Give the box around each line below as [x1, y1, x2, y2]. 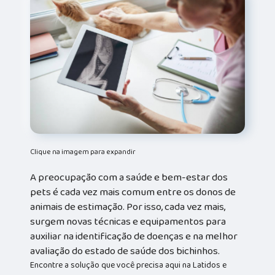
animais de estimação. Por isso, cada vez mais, [30, 198, 226, 215]
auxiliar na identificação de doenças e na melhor [30, 228, 238, 244]
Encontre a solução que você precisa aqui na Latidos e [30, 258, 227, 272]
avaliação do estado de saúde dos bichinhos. [30, 242, 220, 259]
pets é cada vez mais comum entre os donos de [30, 184, 236, 200]
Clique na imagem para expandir [30, 145, 136, 158]
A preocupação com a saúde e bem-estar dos [30, 169, 228, 185]
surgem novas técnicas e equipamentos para [30, 213, 227, 230]
